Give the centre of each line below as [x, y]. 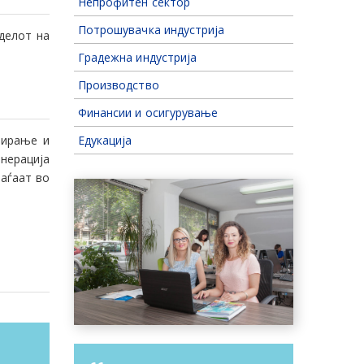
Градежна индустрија [137, 57]
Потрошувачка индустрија [152, 30]
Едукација [105, 140]
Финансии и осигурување [148, 113]
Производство [119, 85]
